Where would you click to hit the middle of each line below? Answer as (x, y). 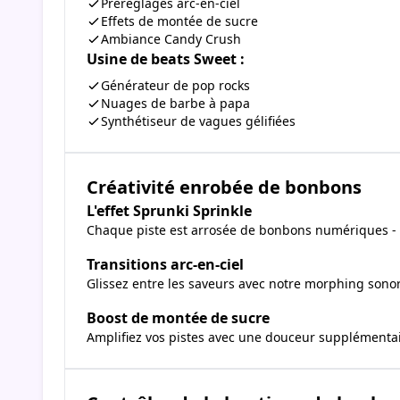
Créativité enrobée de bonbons (224, 187)
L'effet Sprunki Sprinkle (169, 211)
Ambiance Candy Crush (171, 39)
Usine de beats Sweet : (166, 59)
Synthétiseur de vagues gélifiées (198, 121)
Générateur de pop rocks (175, 86)
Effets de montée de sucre (179, 21)
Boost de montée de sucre (178, 318)
